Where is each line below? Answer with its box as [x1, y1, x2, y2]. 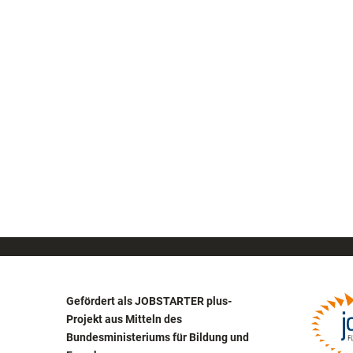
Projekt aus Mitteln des [65, 313, 182, 325]
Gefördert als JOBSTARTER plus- [65, 295, 232, 307]
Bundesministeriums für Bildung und [65, 331, 249, 344]
